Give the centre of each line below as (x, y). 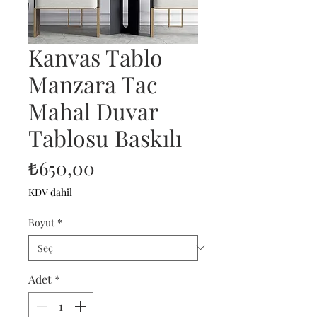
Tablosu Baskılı (105, 137)
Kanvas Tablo (96, 57)
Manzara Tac (93, 83)
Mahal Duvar (93, 110)
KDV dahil (50, 192)
